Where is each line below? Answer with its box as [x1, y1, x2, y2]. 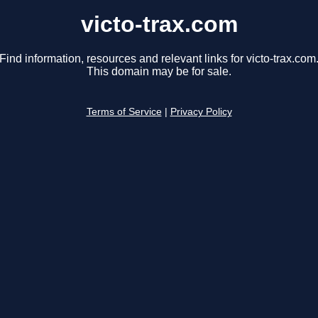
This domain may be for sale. [87, 65, 231, 78]
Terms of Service [86, 106, 162, 118]
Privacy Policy [170, 106, 232, 118]
